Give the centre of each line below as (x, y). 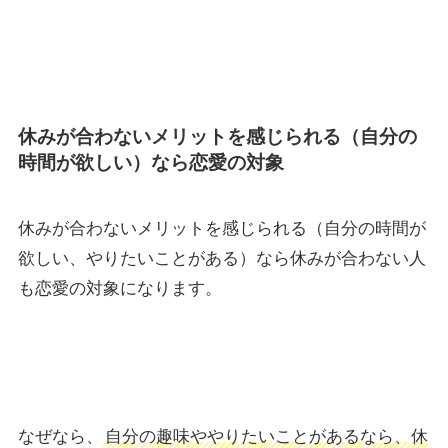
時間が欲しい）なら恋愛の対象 (150, 163)
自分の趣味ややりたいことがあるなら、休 (266, 436)
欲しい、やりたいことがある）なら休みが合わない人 (221, 258)
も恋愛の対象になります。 (119, 288)
